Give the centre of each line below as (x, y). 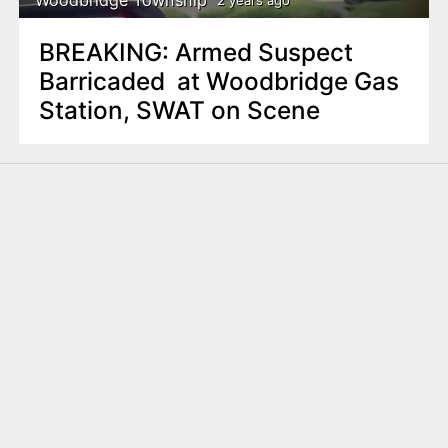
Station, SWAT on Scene (179, 109)
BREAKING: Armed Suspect (195, 51)
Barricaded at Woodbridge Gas (218, 80)
